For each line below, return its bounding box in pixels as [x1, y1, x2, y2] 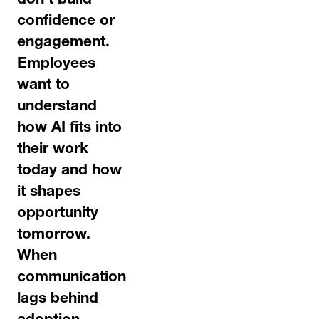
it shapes [17, 185, 80, 200]
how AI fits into [17, 121, 122, 136]
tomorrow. [17, 228, 90, 243]
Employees [17, 57, 95, 72]
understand [17, 100, 97, 115]
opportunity [17, 206, 98, 221]
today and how [17, 164, 122, 179]
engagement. [17, 36, 110, 51]
